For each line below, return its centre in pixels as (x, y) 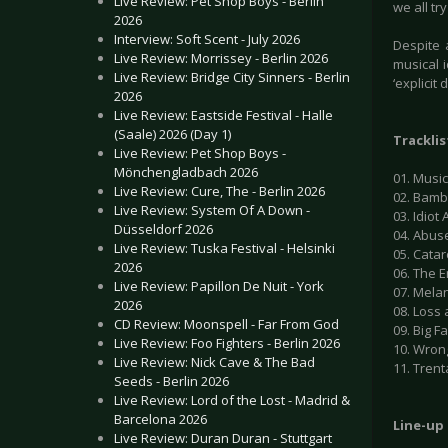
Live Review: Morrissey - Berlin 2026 (221, 58)
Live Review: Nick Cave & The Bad (214, 362)
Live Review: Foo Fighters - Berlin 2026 (227, 343)
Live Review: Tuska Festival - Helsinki (224, 248)
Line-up (418, 425)
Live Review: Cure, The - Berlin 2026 (219, 191)
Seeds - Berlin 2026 (171, 381)
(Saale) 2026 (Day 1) (172, 134)
